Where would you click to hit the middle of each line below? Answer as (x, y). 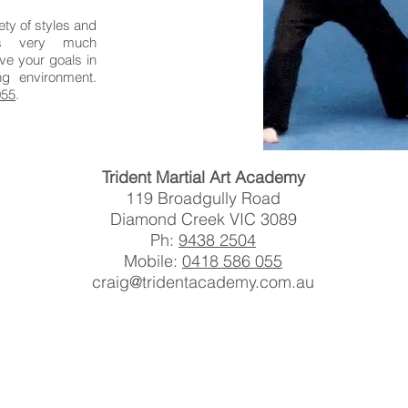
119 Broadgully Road (203, 198)
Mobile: (153, 261)
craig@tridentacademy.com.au (203, 282)
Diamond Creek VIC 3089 (203, 219)
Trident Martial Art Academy (203, 177)
